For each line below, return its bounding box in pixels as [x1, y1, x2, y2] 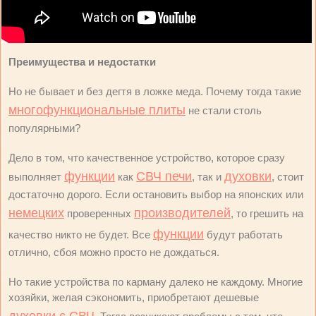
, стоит [272, 171, 304, 183]
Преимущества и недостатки [8, 56, 156, 68]
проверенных [64, 207, 134, 219]
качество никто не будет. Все [8, 229, 153, 241]
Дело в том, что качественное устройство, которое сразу [8, 152, 285, 164]
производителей [134, 206, 231, 220]
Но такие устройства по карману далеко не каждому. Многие [8, 276, 303, 288]
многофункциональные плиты [8, 103, 186, 117]
